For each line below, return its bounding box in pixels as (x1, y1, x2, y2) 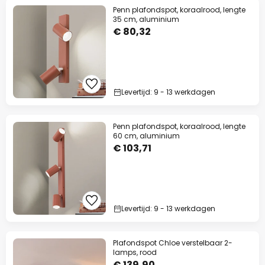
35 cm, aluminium (113, 14, 179, 24)
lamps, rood (113, 247, 157, 257)
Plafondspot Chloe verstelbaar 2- (113, 238, 232, 248)
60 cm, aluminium (113, 131, 180, 141)
